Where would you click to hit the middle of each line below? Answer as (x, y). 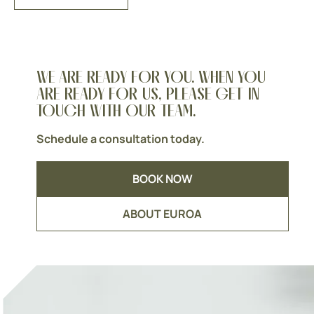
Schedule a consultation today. (121, 139)
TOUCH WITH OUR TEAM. (116, 111)
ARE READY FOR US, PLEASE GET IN (148, 94)
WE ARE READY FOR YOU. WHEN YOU (151, 77)
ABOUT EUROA (163, 214)
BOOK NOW (162, 179)
